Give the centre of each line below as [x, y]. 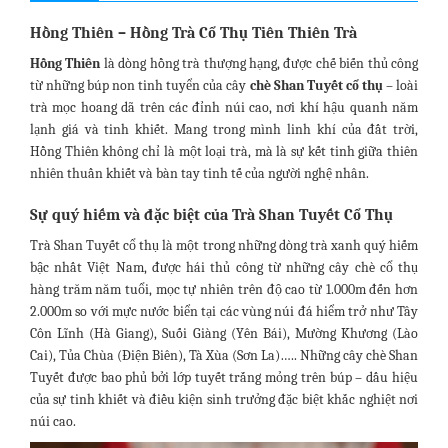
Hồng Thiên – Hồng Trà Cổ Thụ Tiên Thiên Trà [193, 33]
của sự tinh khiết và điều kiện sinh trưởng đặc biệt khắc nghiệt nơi [224, 399]
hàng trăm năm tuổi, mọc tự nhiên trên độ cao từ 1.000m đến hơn [224, 289]
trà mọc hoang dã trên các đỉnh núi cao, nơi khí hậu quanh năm [224, 107]
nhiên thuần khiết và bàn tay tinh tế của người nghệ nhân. [199, 173]
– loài [400, 85]
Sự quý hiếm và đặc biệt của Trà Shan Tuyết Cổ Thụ [211, 215]
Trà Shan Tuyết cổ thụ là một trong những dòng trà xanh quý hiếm [224, 245]
